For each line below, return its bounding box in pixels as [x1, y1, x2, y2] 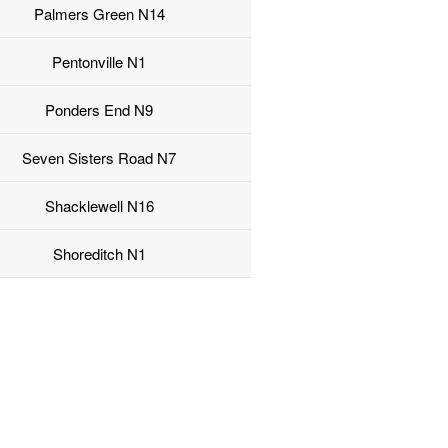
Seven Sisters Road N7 [22, 147, 177, 169]
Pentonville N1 [52, 51, 147, 73]
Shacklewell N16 [44, 195, 154, 217]
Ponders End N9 [45, 99, 154, 121]
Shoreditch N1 [52, 243, 146, 265]
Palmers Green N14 [33, 3, 165, 25]
